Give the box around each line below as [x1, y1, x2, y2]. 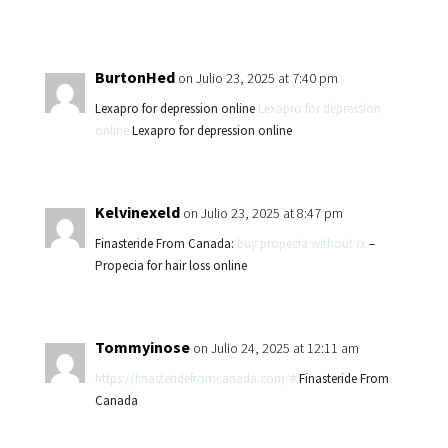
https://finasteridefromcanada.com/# [94, 370, 296, 387]
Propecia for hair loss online [94, 257, 247, 274]
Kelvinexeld [94, 202, 180, 222]
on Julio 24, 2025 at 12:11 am [192, 339, 359, 357]
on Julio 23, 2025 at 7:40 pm [177, 69, 338, 87]
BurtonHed [94, 67, 175, 87]
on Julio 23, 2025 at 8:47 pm [182, 204, 343, 222]
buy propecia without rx [236, 235, 366, 252]
